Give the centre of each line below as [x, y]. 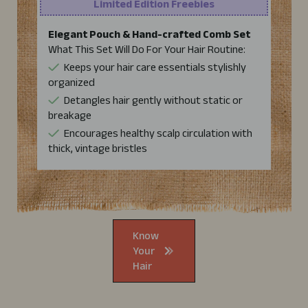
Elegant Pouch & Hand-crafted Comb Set [149, 34]
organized [71, 82]
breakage [70, 115]
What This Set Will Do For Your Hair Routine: [147, 49]
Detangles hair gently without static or [153, 100]
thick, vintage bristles [98, 148]
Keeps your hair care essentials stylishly [155, 67]
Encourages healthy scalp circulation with [158, 133]
